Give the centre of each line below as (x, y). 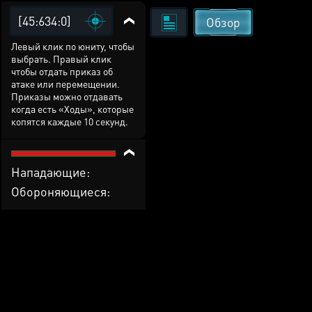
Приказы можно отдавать (67, 96)
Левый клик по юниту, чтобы (73, 46)
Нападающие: (50, 172)
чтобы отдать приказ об (62, 71)
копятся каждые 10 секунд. (70, 121)
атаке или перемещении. (65, 84)
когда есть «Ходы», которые (72, 109)
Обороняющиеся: (61, 191)
